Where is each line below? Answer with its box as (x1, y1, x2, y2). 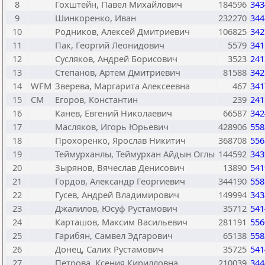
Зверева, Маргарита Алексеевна (55, 80, 190, 92)
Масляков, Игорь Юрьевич (55, 121, 169, 132)
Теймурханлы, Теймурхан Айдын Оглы (55, 148, 215, 160)
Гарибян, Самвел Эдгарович (55, 230, 173, 241)
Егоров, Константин (55, 93, 138, 105)
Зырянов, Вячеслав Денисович (55, 161, 185, 173)
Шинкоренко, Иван (55, 12, 136, 24)
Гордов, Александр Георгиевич (55, 175, 185, 187)
